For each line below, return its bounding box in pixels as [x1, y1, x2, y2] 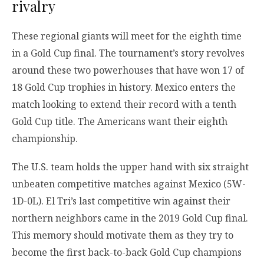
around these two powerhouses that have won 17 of [12, 64, 244, 77]
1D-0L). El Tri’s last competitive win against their [12, 194, 230, 207]
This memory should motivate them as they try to [12, 228, 233, 242]
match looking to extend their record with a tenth [12, 98, 236, 111]
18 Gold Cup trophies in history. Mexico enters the [12, 81, 236, 94]
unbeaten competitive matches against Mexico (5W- [12, 177, 246, 190]
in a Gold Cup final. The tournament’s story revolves [12, 47, 245, 60]
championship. [12, 132, 78, 146]
